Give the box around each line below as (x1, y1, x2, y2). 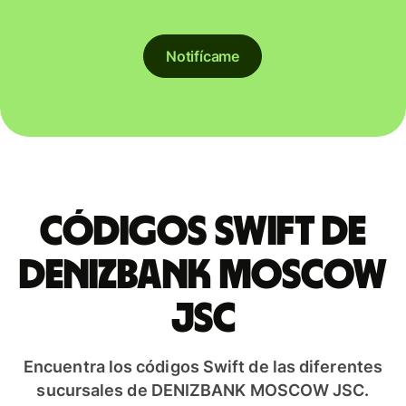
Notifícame (165, 47, 240, 66)
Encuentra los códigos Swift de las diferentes (23, 356, 383, 376)
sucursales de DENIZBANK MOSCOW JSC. (36, 380, 370, 400)
